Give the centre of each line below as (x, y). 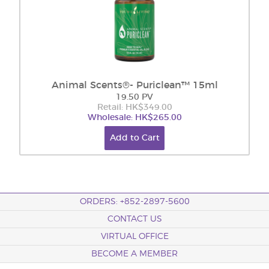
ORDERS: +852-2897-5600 (134, 202)
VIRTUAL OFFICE (134, 237)
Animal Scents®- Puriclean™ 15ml (134, 85)
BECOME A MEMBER (134, 254)
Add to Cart (134, 138)
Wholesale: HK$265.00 (134, 118)
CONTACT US (134, 219)
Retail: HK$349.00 (134, 107)
